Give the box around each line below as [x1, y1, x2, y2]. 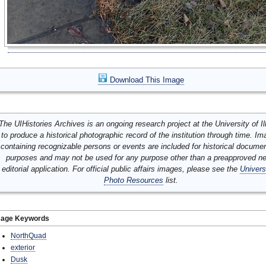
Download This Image [107, 75, 184, 84]
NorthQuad [11, 232, 46, 239]
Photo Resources [103, 176, 163, 185]
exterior [11, 243, 35, 251]
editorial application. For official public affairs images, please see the [2, 164, 240, 173]
